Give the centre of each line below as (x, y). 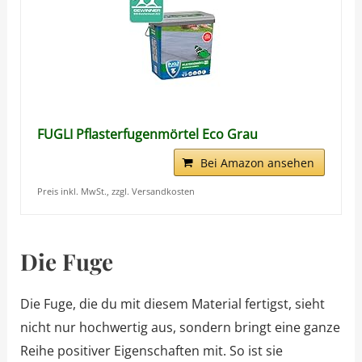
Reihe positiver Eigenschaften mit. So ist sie (151, 351)
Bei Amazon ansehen (258, 163)
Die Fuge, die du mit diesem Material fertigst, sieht (172, 304)
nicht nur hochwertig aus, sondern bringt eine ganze (180, 328)
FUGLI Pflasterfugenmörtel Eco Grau (147, 135)
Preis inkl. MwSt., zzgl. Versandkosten (116, 192)
